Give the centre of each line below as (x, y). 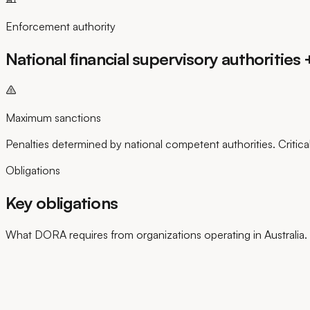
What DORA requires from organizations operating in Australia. (156, 235)
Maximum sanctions (53, 117)
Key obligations (62, 202)
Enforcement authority (61, 26)
